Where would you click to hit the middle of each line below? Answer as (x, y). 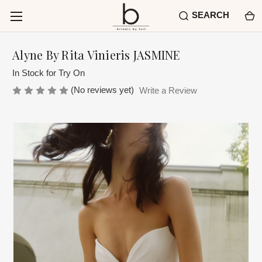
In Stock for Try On (49, 73)
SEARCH (211, 15)
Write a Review (168, 91)
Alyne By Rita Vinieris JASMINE (96, 55)
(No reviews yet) (102, 90)
